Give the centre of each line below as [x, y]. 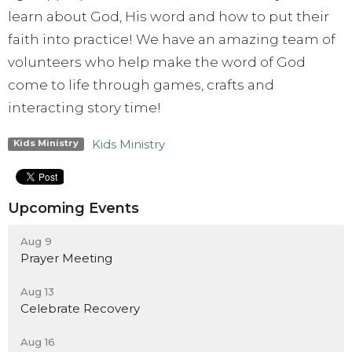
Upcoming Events [73, 208]
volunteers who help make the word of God [157, 62]
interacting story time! [84, 107]
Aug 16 [38, 342]
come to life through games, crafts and [141, 84]
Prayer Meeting [66, 258]
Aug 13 [37, 292]
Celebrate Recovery [80, 309]
